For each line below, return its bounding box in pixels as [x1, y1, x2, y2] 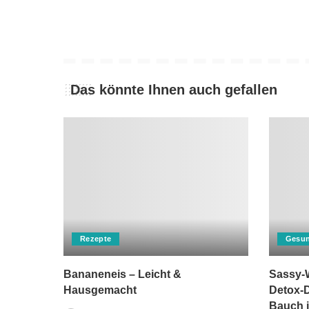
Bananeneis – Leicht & [63, 268, 181, 280]
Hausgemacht [63, 283, 137, 296]
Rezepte [80, 234, 112, 243]
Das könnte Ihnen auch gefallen [70, 82, 277, 98]
